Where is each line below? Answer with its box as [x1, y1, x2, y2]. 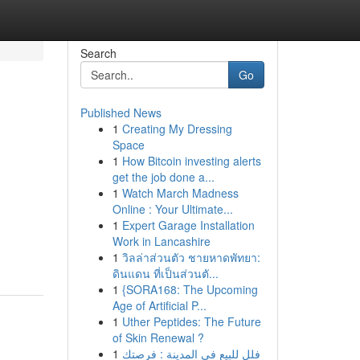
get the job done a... [112, 169, 215, 185]
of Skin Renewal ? [112, 329, 204, 346]
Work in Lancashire [112, 233, 211, 249]
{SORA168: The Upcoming [121, 281, 258, 297]
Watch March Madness [121, 185, 239, 201]
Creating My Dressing [121, 121, 232, 137]
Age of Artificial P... [112, 297, 207, 313]
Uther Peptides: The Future [121, 313, 261, 329]
